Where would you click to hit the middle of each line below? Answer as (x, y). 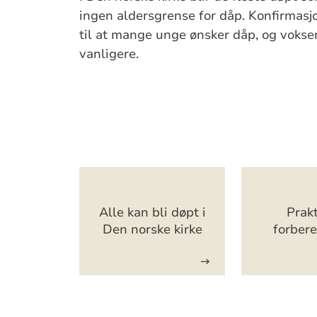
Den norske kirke (152, 229)
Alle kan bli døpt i (152, 212)
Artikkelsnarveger (184, 183)
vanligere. (109, 53)
